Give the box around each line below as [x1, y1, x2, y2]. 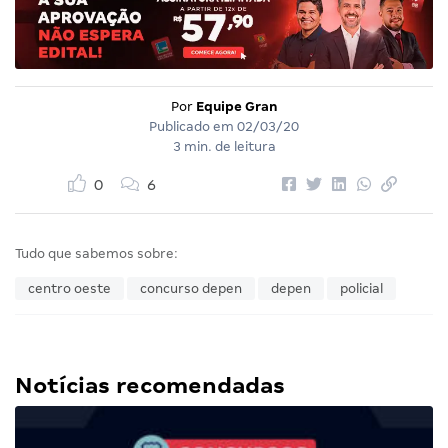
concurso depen [140, 281, 242, 297]
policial [340, 281, 383, 297]
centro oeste [28, 281, 111, 297]
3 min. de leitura [172, 139, 276, 155]
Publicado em [149, 119, 237, 135]
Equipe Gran [195, 99, 278, 115]
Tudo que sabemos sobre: [15, 246, 178, 262]
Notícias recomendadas [15, 373, 285, 399]
